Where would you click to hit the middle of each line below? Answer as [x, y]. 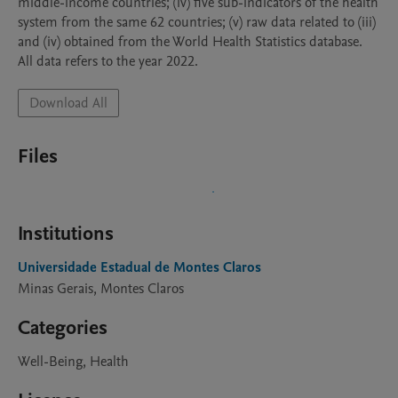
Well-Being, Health [73, 362]
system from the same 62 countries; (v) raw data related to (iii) [197, 22]
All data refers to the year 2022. [108, 61]
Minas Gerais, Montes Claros [101, 289]
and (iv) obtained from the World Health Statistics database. [190, 42]
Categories [63, 328]
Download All [68, 103]
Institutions [66, 234]
